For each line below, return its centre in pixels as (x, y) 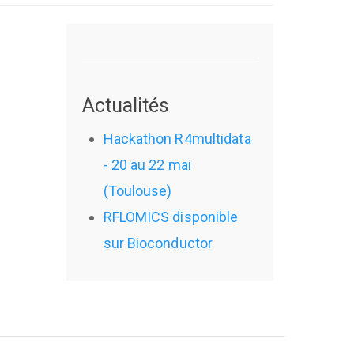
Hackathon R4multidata (177, 138)
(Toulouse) (137, 190)
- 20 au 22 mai (147, 164)
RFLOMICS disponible (171, 217)
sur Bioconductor (158, 243)
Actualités (126, 105)
